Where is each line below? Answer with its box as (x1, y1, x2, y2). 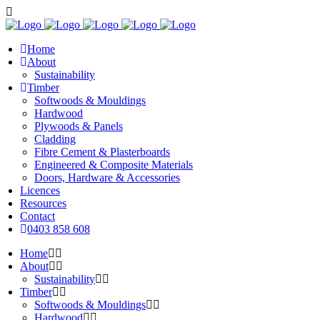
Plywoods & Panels (34, 120, 123, 132)
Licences (20, 184, 60, 196)
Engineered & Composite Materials (34, 159, 193, 171)
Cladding (34, 133, 76, 145)
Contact (20, 210, 55, 222)
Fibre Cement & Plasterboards (34, 146, 170, 158)
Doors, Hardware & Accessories (34, 171, 180, 184)
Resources (20, 197, 66, 209)
